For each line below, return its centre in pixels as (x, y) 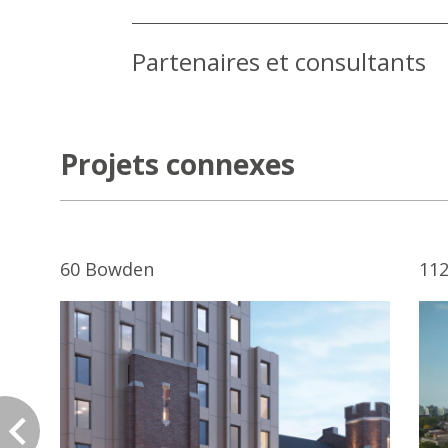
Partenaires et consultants (279, 61)
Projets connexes (177, 164)
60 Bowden (107, 269)
